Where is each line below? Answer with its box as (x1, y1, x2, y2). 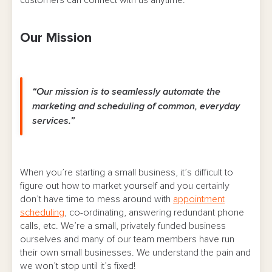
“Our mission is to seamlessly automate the (32, 86, 220, 97)
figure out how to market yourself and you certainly (20, 180, 229, 191)
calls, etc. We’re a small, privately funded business (20, 220, 226, 231)
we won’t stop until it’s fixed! (20, 260, 135, 271)
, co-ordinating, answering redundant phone (64, 207, 244, 217)
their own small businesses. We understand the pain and (20, 247, 251, 257)
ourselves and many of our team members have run (20, 234, 234, 244)
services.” (32, 115, 75, 126)
